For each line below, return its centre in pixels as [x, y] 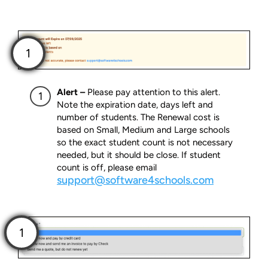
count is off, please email [107, 168]
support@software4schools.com [135, 180]
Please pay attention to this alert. [154, 92]
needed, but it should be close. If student [139, 155]
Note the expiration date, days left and [135, 105]
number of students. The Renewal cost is [138, 118]
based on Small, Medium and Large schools [143, 130]
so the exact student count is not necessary [145, 143]
